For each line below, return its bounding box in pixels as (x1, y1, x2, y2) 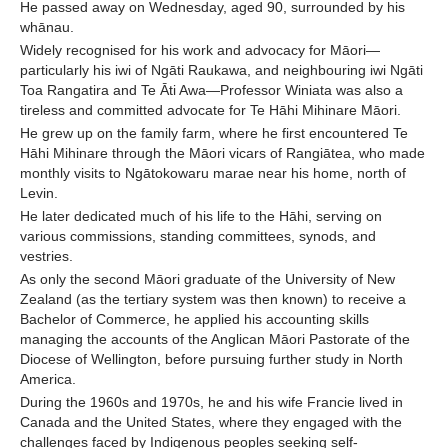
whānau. (20, 19, 78, 36)
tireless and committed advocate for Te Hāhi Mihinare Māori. (20, 102, 405, 119)
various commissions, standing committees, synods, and (20, 228, 376, 245)
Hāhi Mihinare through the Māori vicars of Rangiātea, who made (20, 145, 425, 162)
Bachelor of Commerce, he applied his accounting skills (20, 311, 369, 328)
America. (20, 371, 80, 388)
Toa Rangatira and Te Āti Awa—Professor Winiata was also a (20, 82, 403, 99)
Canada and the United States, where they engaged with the (20, 414, 402, 431)
